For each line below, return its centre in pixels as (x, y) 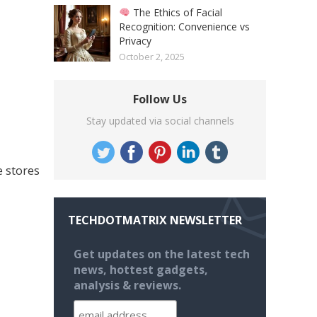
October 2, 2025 (152, 57)
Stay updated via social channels (160, 121)
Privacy (135, 41)
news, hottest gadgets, (140, 270)
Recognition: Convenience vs (184, 27)
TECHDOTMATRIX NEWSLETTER (155, 220)
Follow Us (160, 99)
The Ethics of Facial (176, 13)
